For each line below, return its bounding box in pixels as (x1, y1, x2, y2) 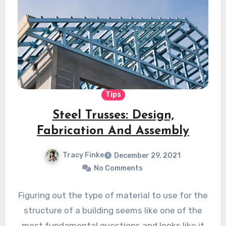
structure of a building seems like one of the (24, 205, 202, 216)
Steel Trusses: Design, (52, 109, 174, 122)
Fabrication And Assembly (37, 125, 189, 137)
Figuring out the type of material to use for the (18, 190, 208, 201)
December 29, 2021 (114, 151, 181, 160)
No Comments (93, 164, 143, 173)
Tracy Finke (63, 151, 104, 160)
